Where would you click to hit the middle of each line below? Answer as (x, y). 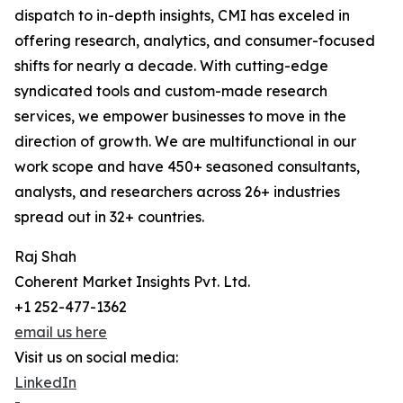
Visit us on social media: (96, 358)
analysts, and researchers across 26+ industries (177, 192)
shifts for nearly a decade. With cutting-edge (171, 66)
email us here (61, 332)
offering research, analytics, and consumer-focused (195, 41)
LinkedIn (45, 383)
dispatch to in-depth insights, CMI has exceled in (182, 16)
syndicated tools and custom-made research (171, 91)
